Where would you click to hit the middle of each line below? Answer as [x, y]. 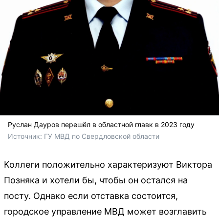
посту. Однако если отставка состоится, [91, 196]
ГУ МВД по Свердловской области [102, 136]
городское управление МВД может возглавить [105, 211]
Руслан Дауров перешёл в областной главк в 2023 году [101, 124]
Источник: [26, 136]
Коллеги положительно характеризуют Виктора [108, 164]
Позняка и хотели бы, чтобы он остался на [96, 180]
